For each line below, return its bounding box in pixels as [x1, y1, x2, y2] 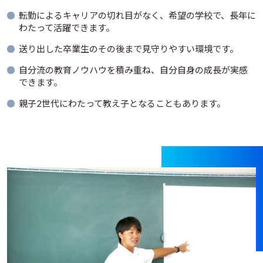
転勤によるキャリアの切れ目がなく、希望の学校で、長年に [19, 9, 256, 21]
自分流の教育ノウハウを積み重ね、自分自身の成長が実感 [19, 64, 248, 75]
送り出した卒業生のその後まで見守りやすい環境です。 [19, 43, 238, 54]
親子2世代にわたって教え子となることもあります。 [19, 97, 225, 109]
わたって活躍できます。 [19, 22, 114, 33]
